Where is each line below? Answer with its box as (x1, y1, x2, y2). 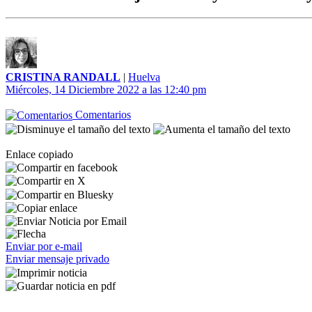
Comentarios (72, 109, 131, 120)
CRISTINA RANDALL (6, 71, 120, 83)
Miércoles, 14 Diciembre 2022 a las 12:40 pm (6, 84, 206, 95)
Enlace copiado (6, 148, 73, 160)
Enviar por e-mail (6, 240, 82, 253)
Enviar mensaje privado (6, 253, 109, 265)
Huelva (128, 71, 160, 83)
